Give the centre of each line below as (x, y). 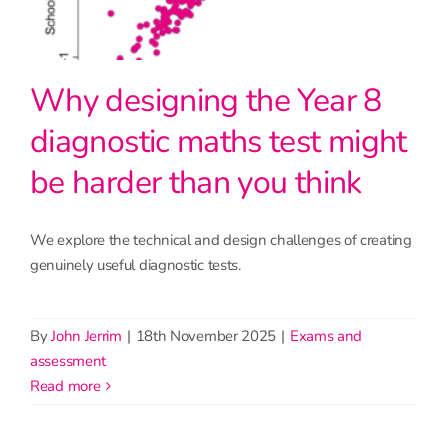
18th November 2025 (206, 335)
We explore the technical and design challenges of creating (221, 239)
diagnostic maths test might (218, 141)
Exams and (326, 335)
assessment (68, 360)
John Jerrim (86, 335)
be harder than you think (196, 182)
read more (70, 385)
